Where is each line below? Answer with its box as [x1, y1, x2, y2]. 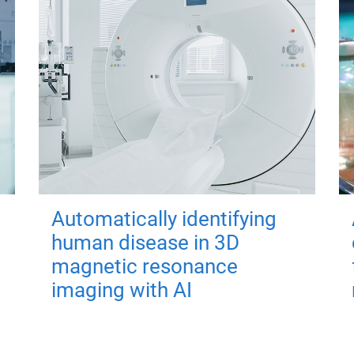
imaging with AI [51, 277, 192, 302]
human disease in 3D [51, 230, 239, 254]
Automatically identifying [51, 206, 277, 231]
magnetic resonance [51, 254, 238, 278]
